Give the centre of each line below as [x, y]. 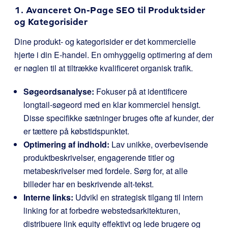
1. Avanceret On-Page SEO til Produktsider [110, 10]
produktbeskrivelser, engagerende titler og [99, 158]
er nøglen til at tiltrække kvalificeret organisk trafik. [104, 68]
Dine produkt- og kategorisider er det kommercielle [105, 41]
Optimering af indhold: [66, 144]
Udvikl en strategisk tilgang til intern [138, 197]
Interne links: [48, 197]
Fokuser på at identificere [141, 91]
